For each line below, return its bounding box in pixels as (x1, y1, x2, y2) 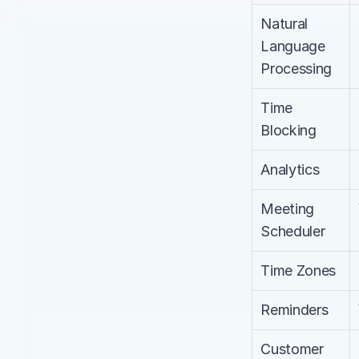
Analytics (260, 160, 320, 178)
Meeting (260, 200, 314, 217)
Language (260, 37, 325, 54)
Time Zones (260, 261, 336, 279)
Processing (260, 59, 332, 77)
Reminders (260, 301, 329, 318)
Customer (260, 340, 324, 357)
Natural (260, 14, 308, 32)
